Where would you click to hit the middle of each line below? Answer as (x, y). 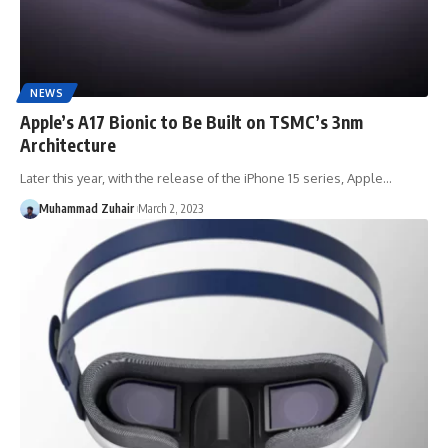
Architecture (68, 144)
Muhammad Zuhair (86, 208)
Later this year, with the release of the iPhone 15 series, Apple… (206, 177)
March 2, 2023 (170, 208)
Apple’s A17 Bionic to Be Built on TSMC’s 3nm (191, 121)
